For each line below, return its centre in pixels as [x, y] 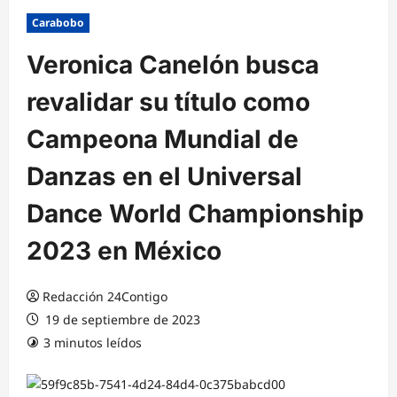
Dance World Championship [195, 214]
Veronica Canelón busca [173, 65]
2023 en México [124, 251]
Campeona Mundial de [163, 140]
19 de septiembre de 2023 [121, 320]
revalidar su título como [168, 102]
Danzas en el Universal [164, 177]
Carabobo [58, 23]
